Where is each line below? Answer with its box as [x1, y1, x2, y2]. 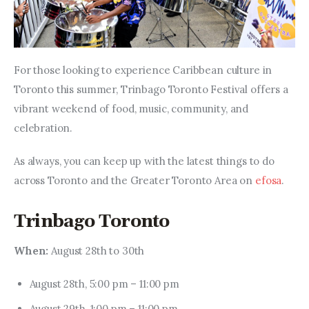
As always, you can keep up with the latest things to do [14, 154, 277, 168]
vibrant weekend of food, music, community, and [14, 102, 251, 116]
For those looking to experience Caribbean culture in [14, 63, 275, 77]
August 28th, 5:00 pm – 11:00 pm [29, 277, 179, 290]
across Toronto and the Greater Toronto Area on [14, 173, 255, 187]
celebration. [14, 121, 73, 135]
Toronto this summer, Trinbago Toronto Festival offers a [14, 83, 291, 97]
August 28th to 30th [51, 244, 145, 258]
